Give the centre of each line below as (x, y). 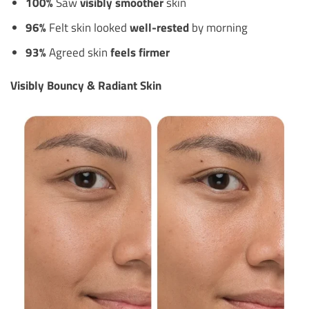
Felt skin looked (88, 28)
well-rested (159, 28)
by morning (218, 28)
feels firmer (140, 52)
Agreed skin (78, 52)
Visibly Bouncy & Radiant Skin (86, 85)
